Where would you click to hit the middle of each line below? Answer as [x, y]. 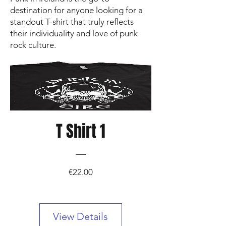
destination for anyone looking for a [76, 10]
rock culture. [33, 45]
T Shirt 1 [81, 131]
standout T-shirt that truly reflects [72, 22]
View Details [81, 216]
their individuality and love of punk [74, 33]
